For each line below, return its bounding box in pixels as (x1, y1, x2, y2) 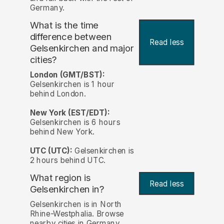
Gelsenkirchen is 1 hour (29, 79, 115, 89)
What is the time (29, 19, 98, 31)
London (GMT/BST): (29, 69, 105, 79)
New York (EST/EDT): (29, 107, 110, 117)
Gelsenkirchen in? (29, 183, 104, 195)
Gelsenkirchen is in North (29, 199, 122, 209)
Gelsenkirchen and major (29, 42, 134, 54)
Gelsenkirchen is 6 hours (29, 117, 120, 127)
